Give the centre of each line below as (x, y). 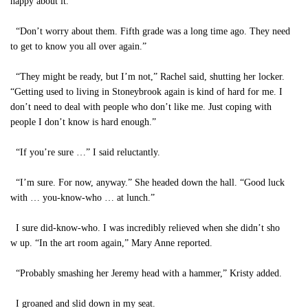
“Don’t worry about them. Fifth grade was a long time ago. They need (150, 31)
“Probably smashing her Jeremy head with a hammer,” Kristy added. (146, 273)
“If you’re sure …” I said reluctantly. (85, 152)
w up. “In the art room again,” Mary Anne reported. (111, 243)
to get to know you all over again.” (78, 46)
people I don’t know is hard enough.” (83, 122)
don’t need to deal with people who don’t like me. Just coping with (141, 107)
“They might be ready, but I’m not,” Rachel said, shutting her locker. (147, 77)
